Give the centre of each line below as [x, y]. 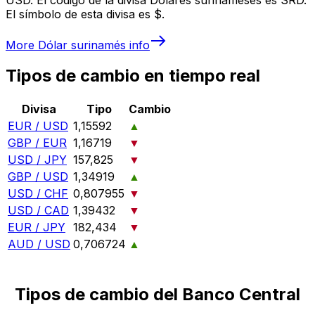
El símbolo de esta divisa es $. [85, 14]
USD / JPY [37, 160]
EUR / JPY [37, 227]
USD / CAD [38, 211]
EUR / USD [38, 126]
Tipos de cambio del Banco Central [157, 295]
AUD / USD [39, 244]
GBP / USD [38, 177]
